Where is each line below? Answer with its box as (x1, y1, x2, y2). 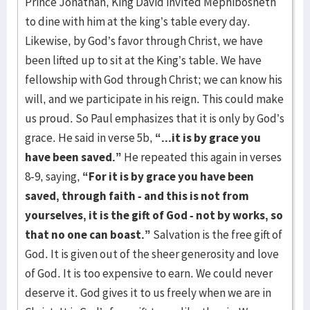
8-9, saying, (25, 169, 82, 184)
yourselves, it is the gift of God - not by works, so (25, 208, 283, 223)
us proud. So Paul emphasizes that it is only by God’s (25, 111, 284, 126)
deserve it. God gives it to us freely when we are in (25, 285, 271, 300)
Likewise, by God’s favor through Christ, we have (25, 33, 263, 48)
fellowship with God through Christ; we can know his (25, 72, 282, 87)
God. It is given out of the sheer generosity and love (25, 246, 279, 262)
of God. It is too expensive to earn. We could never (25, 266, 273, 281)
